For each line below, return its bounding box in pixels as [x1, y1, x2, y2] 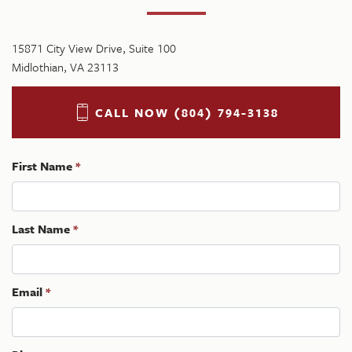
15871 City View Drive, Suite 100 [12, 39, 176, 57]
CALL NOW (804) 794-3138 [94, 104, 279, 121]
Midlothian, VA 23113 [12, 58, 119, 75]
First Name [12, 157, 72, 174]
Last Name [12, 220, 70, 237]
